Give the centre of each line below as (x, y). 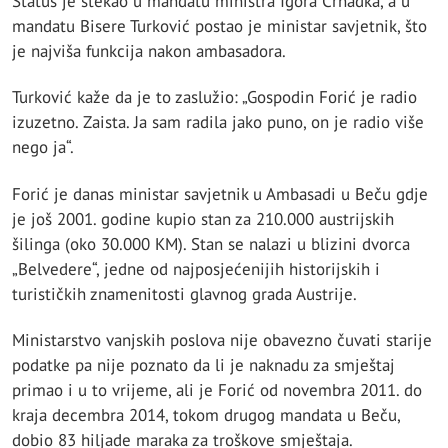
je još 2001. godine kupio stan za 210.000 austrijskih (203, 218)
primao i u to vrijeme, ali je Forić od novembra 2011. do (217, 389)
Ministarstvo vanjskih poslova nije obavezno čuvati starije (222, 339)
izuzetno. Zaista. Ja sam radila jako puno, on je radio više (218, 122)
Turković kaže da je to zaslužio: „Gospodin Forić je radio (214, 97)
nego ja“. (43, 147)
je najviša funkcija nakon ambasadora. (149, 51)
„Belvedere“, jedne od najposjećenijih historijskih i (196, 268)
